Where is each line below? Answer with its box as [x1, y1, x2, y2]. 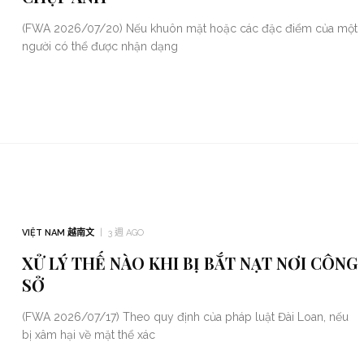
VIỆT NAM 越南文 [21, 227, 94, 239]
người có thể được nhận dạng [21, 40, 178, 54]
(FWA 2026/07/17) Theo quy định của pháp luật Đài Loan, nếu [21, 310, 349, 324]
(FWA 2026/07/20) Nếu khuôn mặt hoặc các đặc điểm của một [21, 22, 357, 36]
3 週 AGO [107, 227, 144, 239]
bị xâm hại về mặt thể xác [21, 328, 155, 342]
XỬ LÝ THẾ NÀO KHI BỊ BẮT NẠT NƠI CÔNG [21, 252, 358, 275]
